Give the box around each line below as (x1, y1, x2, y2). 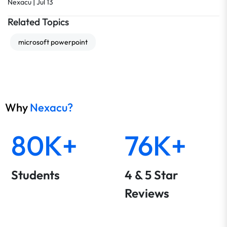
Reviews (124, 185, 169, 201)
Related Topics (8, 16, 69, 28)
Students (11, 167, 60, 182)
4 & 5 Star (124, 167, 178, 182)
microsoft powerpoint (18, 37, 88, 47)
